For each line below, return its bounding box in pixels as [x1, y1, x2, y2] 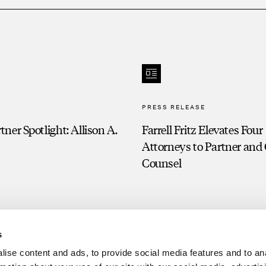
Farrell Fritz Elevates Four [142, 122, 263, 137]
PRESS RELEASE [142, 103, 205, 111]
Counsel [142, 155, 182, 170]
